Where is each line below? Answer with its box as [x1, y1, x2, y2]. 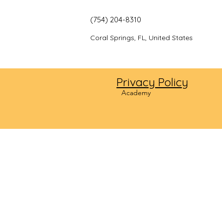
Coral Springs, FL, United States [90, 33, 195, 42]
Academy [121, 88, 151, 97]
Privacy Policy [116, 75, 188, 89]
